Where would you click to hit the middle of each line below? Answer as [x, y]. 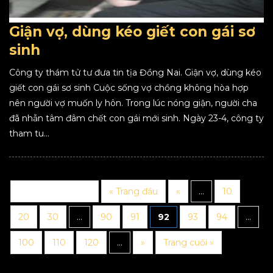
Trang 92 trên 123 [55, 191]
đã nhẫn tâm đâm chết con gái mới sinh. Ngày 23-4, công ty [136, 118]
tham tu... [29, 133]
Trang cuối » [189, 243]
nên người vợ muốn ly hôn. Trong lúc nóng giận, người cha [133, 103]
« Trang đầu [133, 191]
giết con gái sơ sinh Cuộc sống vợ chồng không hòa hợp [129, 88]
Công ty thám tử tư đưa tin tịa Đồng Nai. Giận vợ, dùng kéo [135, 73]
